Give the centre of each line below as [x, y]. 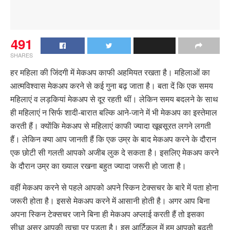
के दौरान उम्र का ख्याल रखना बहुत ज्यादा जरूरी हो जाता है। [99, 166]
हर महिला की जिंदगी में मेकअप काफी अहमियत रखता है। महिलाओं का [110, 72]
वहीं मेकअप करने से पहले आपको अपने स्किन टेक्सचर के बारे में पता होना [114, 187]
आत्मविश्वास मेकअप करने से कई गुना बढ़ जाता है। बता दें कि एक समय [112, 86]
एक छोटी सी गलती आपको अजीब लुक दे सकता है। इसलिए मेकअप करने [114, 152]
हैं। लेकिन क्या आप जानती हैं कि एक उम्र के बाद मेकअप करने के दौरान [113, 139]
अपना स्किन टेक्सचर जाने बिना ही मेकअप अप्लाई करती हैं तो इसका [107, 214]
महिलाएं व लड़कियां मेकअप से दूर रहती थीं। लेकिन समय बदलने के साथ [114, 99]
